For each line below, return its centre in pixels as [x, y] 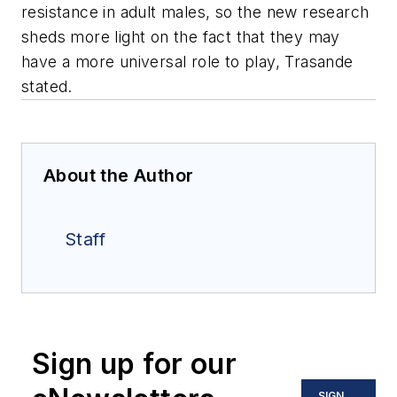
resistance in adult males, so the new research [195, 12]
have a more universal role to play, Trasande [187, 62]
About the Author [119, 176]
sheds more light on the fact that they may [181, 37]
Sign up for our [134, 364]
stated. [47, 87]
